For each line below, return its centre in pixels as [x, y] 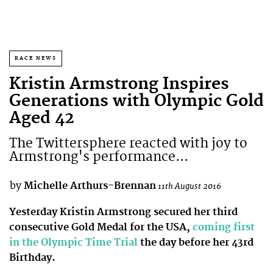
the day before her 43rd [197, 242]
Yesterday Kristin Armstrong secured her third [123, 212]
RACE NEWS [36, 58]
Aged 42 [42, 119]
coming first [222, 227]
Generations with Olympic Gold [136, 101]
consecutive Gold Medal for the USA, [100, 227]
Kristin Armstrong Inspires [119, 84]
